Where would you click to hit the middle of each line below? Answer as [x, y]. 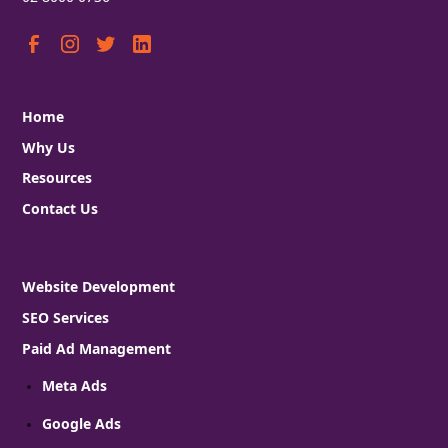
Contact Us [60, 208]
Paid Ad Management [97, 348]
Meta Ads [75, 385]
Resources [57, 178]
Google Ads [82, 423]
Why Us [49, 147]
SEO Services [66, 318]
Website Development [99, 287]
